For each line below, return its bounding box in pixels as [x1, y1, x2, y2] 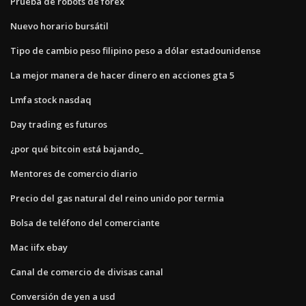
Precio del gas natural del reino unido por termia [10, 191, 224, 204]
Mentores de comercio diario [10, 167, 137, 180]
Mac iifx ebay [10, 240, 68, 253]
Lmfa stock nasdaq [10, 93, 92, 106]
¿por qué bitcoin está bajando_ [10, 142, 143, 155]
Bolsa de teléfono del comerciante [10, 216, 160, 229]
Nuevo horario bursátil [10, 19, 109, 32]
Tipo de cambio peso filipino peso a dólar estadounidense [10, 44, 261, 57]
